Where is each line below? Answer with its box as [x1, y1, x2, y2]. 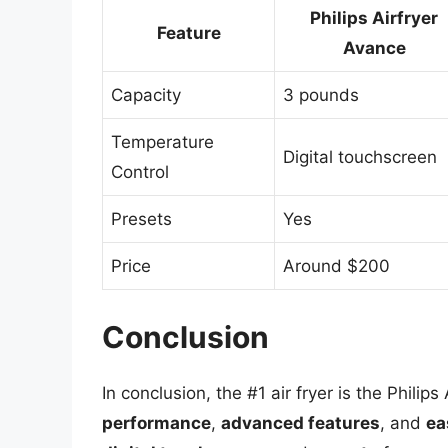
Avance [342, 38, 406, 59]
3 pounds [283, 85, 359, 106]
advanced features [221, 412, 380, 433]
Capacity [111, 85, 181, 106]
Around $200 [283, 256, 390, 277]
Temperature [111, 132, 214, 153]
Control [111, 162, 169, 183]
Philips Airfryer [310, 8, 438, 29]
